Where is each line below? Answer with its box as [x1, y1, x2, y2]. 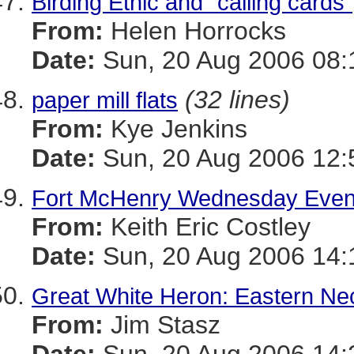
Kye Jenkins [104, 115, 247, 143]
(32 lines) [185, 85, 290, 114]
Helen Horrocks [104, 17, 286, 45]
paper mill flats [32, 87, 178, 113]
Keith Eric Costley [104, 213, 311, 241]
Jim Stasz [104, 311, 220, 339]
